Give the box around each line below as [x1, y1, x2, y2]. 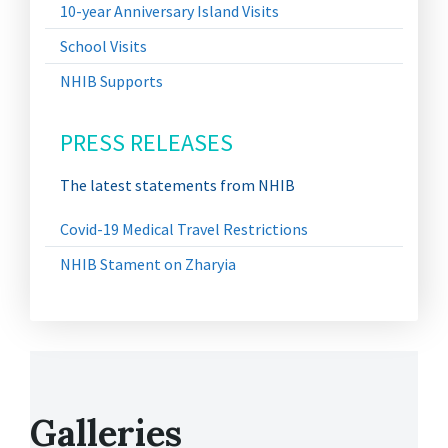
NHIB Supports [60, 71, 163, 91]
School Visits [60, 36, 147, 56]
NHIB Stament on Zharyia [60, 254, 236, 274]
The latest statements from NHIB [60, 175, 295, 195]
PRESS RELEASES [60, 127, 233, 158]
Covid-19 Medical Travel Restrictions [60, 219, 308, 239]
